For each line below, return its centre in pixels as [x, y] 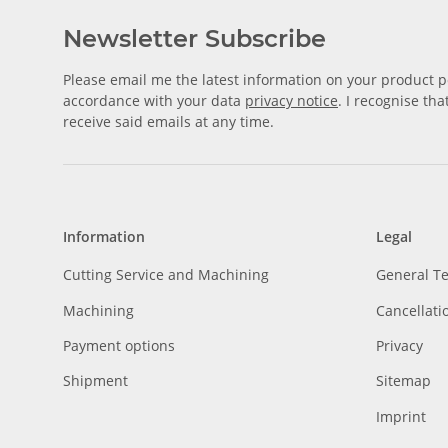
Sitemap [403, 381]
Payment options [119, 345]
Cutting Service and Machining [166, 275]
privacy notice [291, 100]
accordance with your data [154, 100]
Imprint [400, 416]
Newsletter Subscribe [194, 38]
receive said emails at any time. [168, 121]
